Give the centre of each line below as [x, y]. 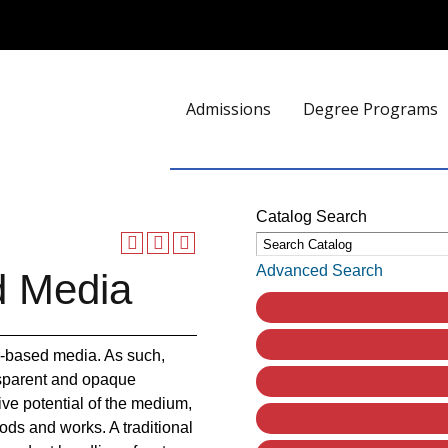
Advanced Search [320, 270]
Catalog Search [312, 216]
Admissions [228, 109]
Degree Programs [370, 109]
